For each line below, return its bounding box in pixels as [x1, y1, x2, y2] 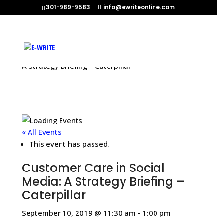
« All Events [21, 127, 62, 137]
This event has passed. [29, 139, 109, 149]
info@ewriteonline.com [103, 3, 175, 11]
